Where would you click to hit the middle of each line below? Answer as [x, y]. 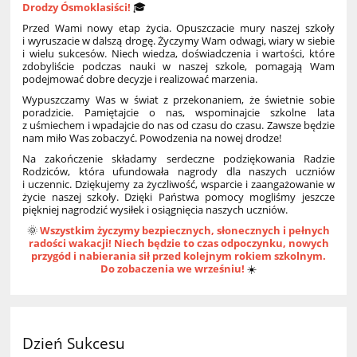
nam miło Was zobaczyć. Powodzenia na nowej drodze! [153, 138]
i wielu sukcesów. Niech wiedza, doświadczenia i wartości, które [178, 54]
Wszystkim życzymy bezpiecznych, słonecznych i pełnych [185, 231]
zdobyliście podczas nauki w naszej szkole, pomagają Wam [178, 67]
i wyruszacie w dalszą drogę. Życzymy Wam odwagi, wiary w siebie [178, 41]
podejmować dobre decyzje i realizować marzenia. [141, 79]
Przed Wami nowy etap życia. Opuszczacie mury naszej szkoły [178, 28]
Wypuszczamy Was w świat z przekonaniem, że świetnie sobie [178, 100]
